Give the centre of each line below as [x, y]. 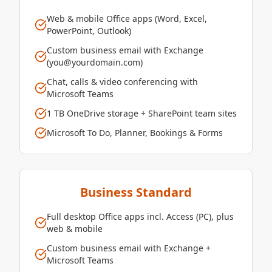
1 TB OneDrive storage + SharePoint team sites [142, 114]
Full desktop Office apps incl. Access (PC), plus [140, 217]
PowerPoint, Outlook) [89, 31]
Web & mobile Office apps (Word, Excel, [127, 19]
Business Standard [136, 192]
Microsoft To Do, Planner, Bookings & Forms [135, 133]
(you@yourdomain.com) [95, 63]
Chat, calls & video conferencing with [122, 82]
